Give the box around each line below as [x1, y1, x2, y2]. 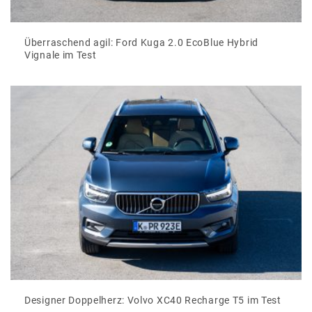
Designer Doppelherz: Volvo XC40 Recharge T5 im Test [24, 294, 281, 306]
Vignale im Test [24, 49, 97, 61]
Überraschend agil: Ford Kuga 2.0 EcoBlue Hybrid [24, 36, 258, 48]
